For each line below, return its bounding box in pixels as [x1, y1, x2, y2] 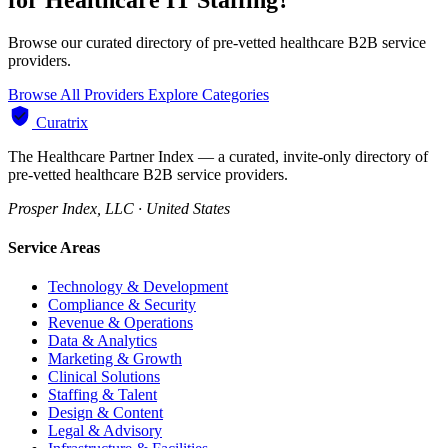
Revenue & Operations [48, 314, 193, 332]
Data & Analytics [48, 332, 157, 350]
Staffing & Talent [48, 386, 157, 404]
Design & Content [48, 404, 163, 422]
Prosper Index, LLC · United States [8, 199, 230, 217]
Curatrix [36, 113, 88, 131]
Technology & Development [48, 278, 228, 296]
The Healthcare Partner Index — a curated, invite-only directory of [8, 147, 428, 165]
